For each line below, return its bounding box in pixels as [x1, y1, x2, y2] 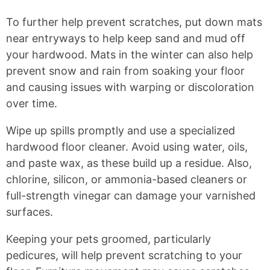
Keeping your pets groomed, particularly [6, 233, 211, 246]
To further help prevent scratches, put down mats [6, 16, 262, 29]
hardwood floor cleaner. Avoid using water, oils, [6, 140, 248, 154]
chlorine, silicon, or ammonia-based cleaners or [6, 173, 247, 186]
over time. [6, 97, 57, 110]
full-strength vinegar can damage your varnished [6, 189, 256, 202]
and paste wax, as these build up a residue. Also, [6, 157, 252, 170]
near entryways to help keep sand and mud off [6, 32, 245, 45]
